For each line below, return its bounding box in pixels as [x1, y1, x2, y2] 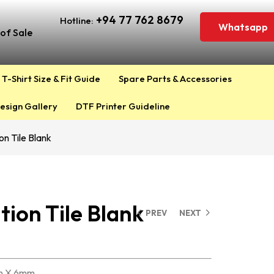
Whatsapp [218, 21, 268, 33]
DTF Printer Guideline [75, 100, 170, 112]
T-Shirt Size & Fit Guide [1, 73, 100, 84]
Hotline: [60, 15, 94, 26]
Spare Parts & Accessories [118, 73, 232, 84]
